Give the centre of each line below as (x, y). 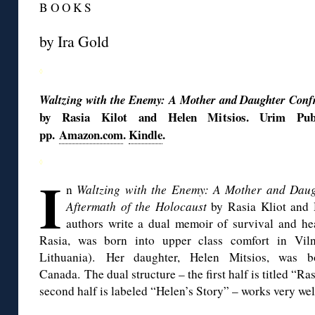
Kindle (146, 135)
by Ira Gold (74, 41)
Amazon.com (91, 135)
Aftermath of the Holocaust (139, 207)
